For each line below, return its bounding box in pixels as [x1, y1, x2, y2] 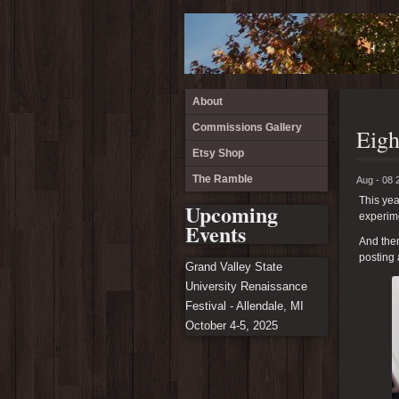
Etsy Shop [192, 147, 244, 159]
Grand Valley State [185, 260, 282, 273]
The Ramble [192, 173, 253, 185]
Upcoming [185, 199, 278, 230]
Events [185, 218, 246, 249]
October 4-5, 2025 [185, 319, 278, 332]
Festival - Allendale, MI [185, 299, 304, 313]
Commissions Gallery [192, 121, 302, 134]
